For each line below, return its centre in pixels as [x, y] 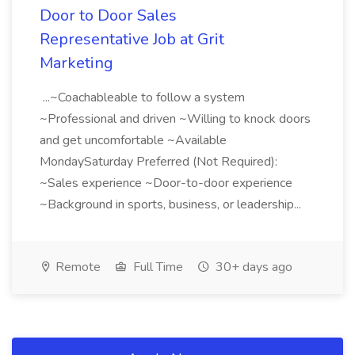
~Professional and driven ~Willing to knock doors [175, 119]
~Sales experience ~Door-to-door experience [166, 183]
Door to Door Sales [108, 15]
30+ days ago [252, 267]
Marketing [76, 63]
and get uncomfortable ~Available [133, 140]
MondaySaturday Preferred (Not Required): [158, 162]
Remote [76, 267]
